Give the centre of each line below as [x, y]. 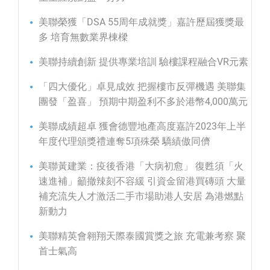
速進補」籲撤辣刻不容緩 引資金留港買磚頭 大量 [142, 181]
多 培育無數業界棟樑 [83, 37]
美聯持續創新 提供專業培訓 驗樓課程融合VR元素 [143, 61]
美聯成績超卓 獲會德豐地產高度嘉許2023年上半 [142, 126]
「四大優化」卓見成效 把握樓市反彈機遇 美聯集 [142, 86]
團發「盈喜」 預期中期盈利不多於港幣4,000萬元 [143, 101]
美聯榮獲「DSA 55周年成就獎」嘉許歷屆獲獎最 [141, 22]
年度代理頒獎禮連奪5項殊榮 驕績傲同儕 [124, 141]
